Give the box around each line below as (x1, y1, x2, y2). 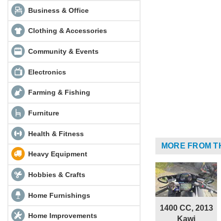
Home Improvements (26, 212, 97, 220)
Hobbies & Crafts (26, 170, 85, 179)
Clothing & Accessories (26, 26, 107, 35)
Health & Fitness (26, 129, 84, 138)
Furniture (26, 109, 59, 117)
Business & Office (26, 6, 89, 14)
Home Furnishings (26, 191, 90, 199)
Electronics (26, 68, 66, 76)
